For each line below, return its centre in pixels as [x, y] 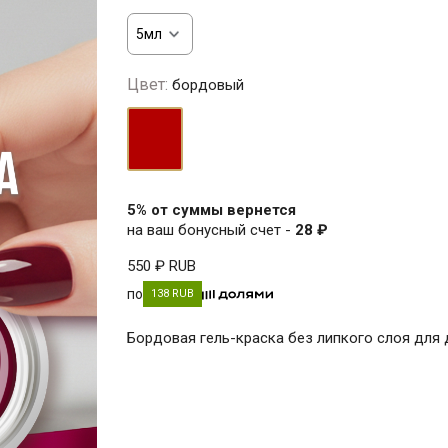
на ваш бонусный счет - [211, 229]
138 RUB [172, 293]
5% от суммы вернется [211, 209]
